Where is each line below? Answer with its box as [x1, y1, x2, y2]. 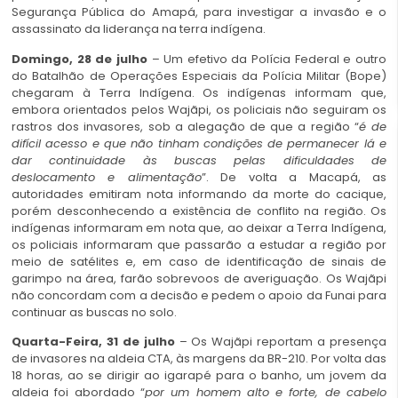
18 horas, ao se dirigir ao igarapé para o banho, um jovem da [12, 367, 386, 385]
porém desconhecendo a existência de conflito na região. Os [12, 202, 386, 219]
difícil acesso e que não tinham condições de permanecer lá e [12, 134, 386, 152]
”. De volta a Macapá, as [201, 168, 387, 186]
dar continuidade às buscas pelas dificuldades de [12, 151, 386, 169]
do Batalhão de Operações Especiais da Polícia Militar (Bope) [12, 67, 386, 84]
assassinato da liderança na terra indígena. [12, 20, 266, 38]
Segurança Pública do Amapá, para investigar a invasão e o [12, 4, 386, 21]
